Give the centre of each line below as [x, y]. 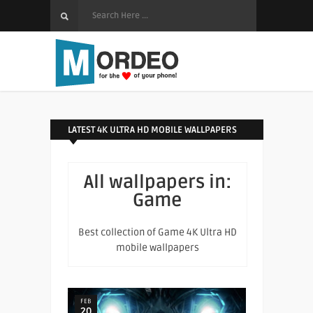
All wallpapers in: [157, 182]
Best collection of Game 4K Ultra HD [157, 232]
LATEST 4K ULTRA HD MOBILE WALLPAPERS [152, 130]
